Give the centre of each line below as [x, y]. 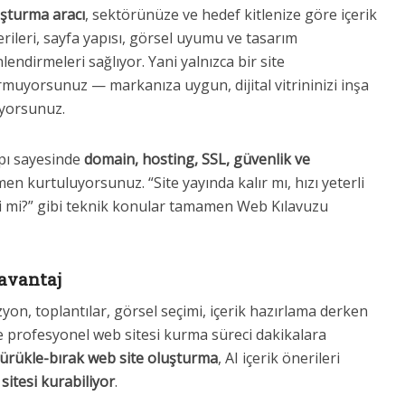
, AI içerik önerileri [279, 358]
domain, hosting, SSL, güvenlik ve [197, 159]
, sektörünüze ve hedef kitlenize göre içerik [231, 14]
